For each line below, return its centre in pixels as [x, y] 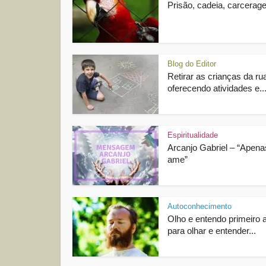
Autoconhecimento [199, 206]
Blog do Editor [192, 64]
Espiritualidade [193, 135]
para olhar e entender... [212, 231]
